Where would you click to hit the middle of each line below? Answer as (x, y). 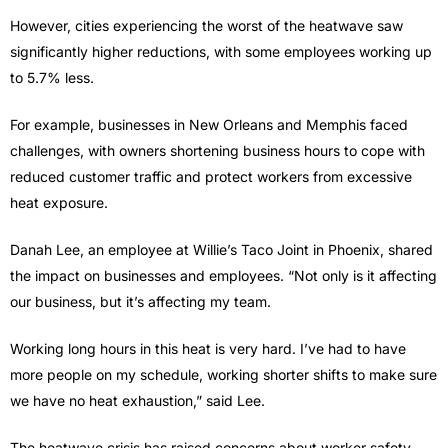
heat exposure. (59, 203)
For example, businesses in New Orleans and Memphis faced (209, 125)
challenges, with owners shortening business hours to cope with (217, 151)
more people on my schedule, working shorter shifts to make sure (223, 375)
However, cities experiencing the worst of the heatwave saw (206, 26)
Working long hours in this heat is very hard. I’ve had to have (208, 349)
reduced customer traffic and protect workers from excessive (211, 177)
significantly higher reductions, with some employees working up (221, 52)
